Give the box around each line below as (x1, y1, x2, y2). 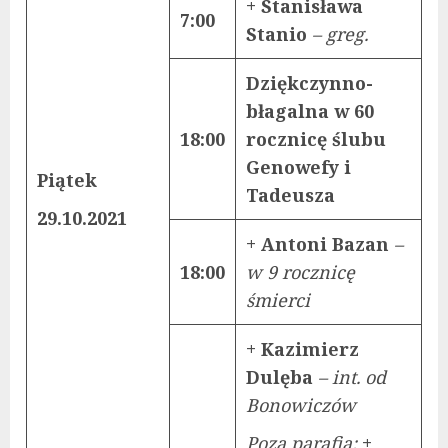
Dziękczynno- (246, 70, 373, 95)
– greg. (312, 21, 368, 46)
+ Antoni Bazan (246, 231, 394, 256)
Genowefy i (246, 154, 351, 179)
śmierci (246, 287, 310, 312)
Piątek (37, 167, 97, 192)
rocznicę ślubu (246, 126, 386, 151)
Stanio (246, 21, 312, 46)
